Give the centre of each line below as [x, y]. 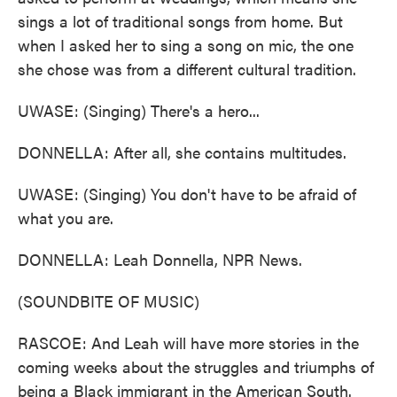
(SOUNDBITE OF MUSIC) [109, 301]
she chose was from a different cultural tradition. [187, 69]
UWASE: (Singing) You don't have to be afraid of [187, 194]
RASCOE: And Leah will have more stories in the [188, 343]
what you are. [66, 218]
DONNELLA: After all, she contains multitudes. [182, 152]
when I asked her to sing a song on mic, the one [186, 45]
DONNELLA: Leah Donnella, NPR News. [160, 259]
